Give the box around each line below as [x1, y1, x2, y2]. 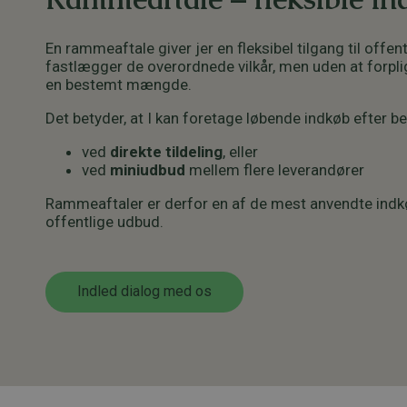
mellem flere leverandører [185, 160, 364, 179]
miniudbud [110, 160, 185, 179]
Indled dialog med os [77, 283, 212, 301]
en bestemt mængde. [45, 74, 192, 94]
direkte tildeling [110, 142, 223, 161]
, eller [223, 142, 258, 161]
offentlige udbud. [45, 212, 164, 231]
